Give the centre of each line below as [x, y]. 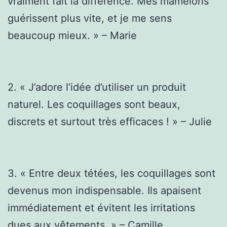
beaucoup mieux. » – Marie [72, 35]
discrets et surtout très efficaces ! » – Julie [110, 121]
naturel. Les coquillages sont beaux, [94, 104]
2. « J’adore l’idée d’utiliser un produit [97, 87]
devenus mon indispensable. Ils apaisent [104, 190]
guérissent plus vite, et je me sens [90, 18]
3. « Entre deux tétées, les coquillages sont [111, 173]
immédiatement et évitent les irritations [101, 207]
